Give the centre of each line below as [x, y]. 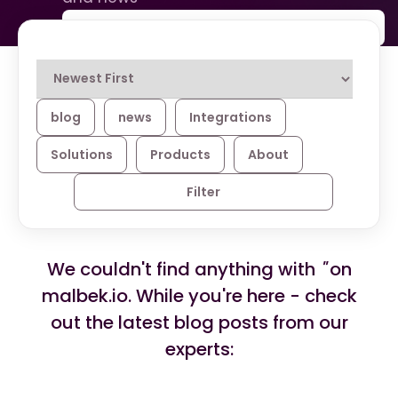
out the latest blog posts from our [199, 322]
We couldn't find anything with [183, 269]
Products [180, 155]
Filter [203, 192]
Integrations [231, 117]
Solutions [82, 155]
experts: [199, 349]
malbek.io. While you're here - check [199, 296]
